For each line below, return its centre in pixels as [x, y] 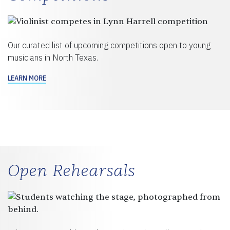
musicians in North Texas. [53, 57]
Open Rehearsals [71, 170]
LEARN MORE [27, 78]
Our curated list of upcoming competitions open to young [109, 45]
